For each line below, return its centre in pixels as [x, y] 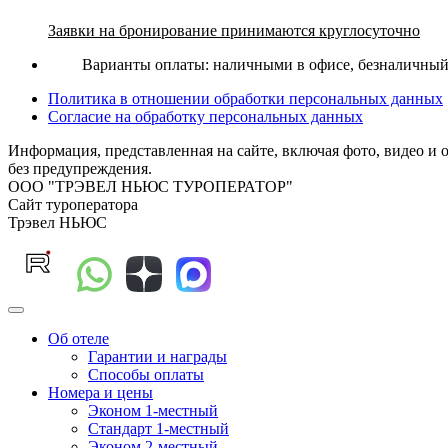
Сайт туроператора [73, 204]
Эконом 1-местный [153, 410]
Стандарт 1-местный [158, 428]
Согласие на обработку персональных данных [205, 116]
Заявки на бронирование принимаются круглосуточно [234, 30]
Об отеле [78, 338]
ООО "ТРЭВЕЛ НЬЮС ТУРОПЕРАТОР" [150, 186]
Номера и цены [100, 392]
